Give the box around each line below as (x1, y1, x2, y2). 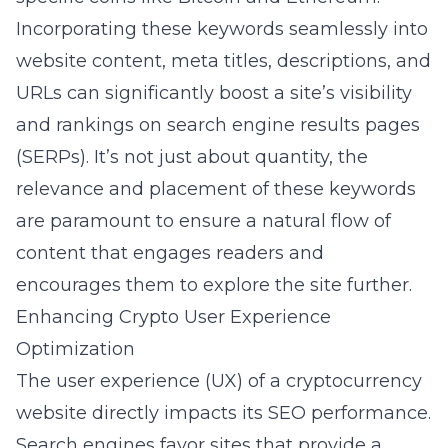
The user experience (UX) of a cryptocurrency (16, 370, 422, 392)
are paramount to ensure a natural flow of (16, 210, 391, 232)
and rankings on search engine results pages (16, 114, 420, 136)
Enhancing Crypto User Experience (16, 306, 331, 328)
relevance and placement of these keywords (16, 178, 416, 200)
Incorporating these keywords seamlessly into (16, 18, 428, 40)
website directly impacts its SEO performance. (16, 402, 431, 424)
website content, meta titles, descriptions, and (16, 50, 431, 72)
